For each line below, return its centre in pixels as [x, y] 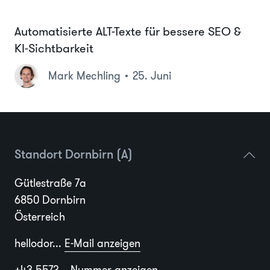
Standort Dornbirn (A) [74, 156]
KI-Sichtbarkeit [54, 49]
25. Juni [152, 76]
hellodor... [39, 244]
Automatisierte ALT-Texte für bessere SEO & [128, 32]
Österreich [40, 217]
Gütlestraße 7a [50, 184]
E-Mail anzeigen [102, 244]
